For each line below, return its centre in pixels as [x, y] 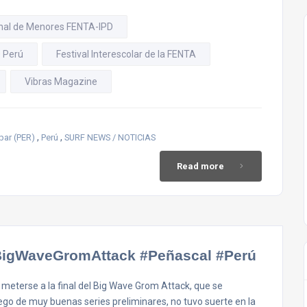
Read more [200, 166]
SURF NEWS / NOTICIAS [110, 137]
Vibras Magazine [61, 82]
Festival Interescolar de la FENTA [126, 54]
